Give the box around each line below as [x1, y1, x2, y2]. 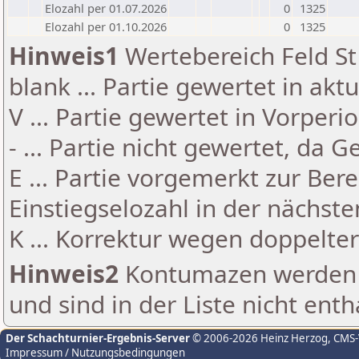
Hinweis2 [9, 257, 119, 290]
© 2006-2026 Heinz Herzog [190, 331, 328, 345]
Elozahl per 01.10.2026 [45, 18, 167, 34]
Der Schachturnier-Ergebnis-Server [6, 331, 190, 345]
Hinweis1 [9, 39, 119, 72]
